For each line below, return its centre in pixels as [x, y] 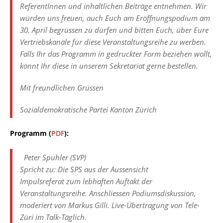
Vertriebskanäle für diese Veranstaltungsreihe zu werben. [113, 42]
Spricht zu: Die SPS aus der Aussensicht [84, 169]
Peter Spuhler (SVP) [55, 157]
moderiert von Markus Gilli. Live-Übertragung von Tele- [110, 205]
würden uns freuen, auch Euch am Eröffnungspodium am [115, 18]
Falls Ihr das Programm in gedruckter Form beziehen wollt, [116, 54]
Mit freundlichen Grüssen [62, 87]
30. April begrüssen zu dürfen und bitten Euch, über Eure [114, 30]
